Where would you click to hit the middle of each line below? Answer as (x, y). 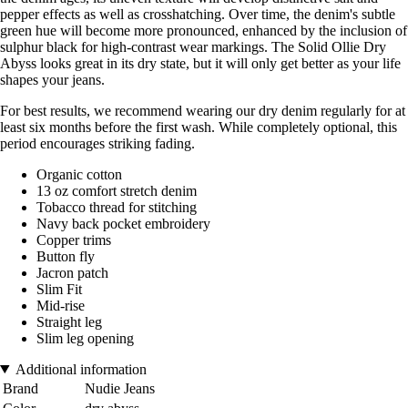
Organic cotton (79, 174)
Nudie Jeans (120, 388)
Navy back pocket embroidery (123, 223)
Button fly (66, 256)
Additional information (81, 369)
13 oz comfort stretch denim (117, 190)
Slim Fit (59, 289)
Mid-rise (61, 305)
